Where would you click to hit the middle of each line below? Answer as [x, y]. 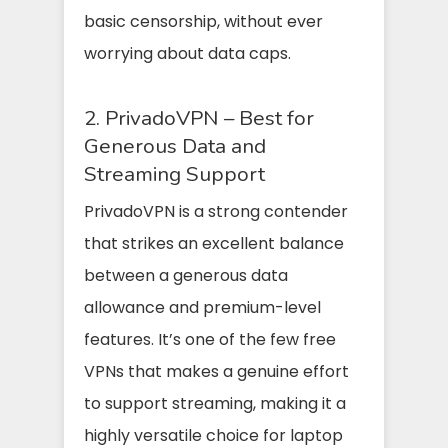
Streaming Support [174, 173]
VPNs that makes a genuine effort [216, 371]
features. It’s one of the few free [210, 339]
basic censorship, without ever [203, 21]
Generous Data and [175, 145]
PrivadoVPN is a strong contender [216, 211]
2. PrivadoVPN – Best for [199, 117]
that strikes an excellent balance [214, 243]
